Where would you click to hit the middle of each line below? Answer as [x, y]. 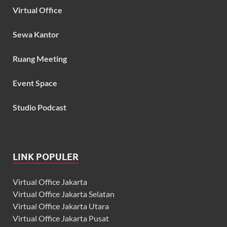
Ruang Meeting [40, 59]
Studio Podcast [40, 107]
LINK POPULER [46, 157]
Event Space [35, 83]
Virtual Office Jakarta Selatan [64, 194]
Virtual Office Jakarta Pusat [61, 218]
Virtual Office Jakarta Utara [61, 206]
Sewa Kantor [36, 34]
